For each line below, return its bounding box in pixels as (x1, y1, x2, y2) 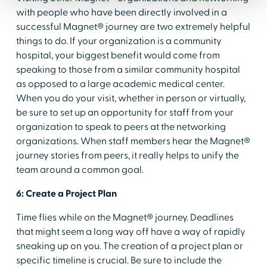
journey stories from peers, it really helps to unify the (15, 149, 239, 162)
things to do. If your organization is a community (15, 35, 222, 47)
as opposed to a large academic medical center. (15, 77, 225, 90)
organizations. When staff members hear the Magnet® (15, 135, 250, 147)
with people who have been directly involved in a (15, 6, 227, 18)
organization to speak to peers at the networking (15, 120, 226, 133)
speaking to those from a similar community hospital (15, 63, 240, 76)
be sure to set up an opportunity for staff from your (15, 106, 234, 119)
